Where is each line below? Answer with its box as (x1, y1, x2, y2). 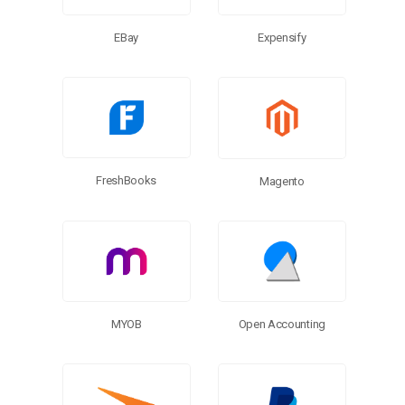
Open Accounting (238, 317, 325, 332)
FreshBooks (96, 174, 157, 188)
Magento (259, 174, 305, 188)
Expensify (258, 31, 306, 45)
